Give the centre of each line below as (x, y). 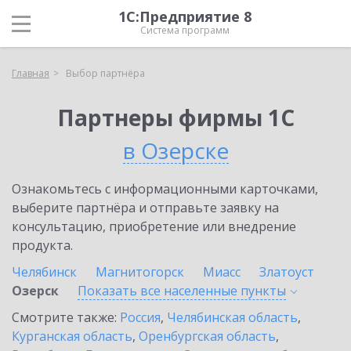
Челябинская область (232, 317)
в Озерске (175, 150)
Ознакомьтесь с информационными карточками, (165, 189)
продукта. (42, 245)
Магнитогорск (140, 272)
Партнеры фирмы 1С (175, 118)
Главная (31, 73)
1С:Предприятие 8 (185, 16)
